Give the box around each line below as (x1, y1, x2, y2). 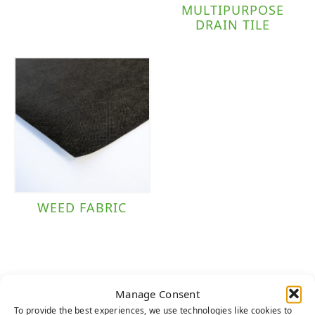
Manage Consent (115, 286, 200, 300)
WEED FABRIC (37, 199, 127, 217)
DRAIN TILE (195, 16, 271, 34)
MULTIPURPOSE (181, 1, 285, 19)
